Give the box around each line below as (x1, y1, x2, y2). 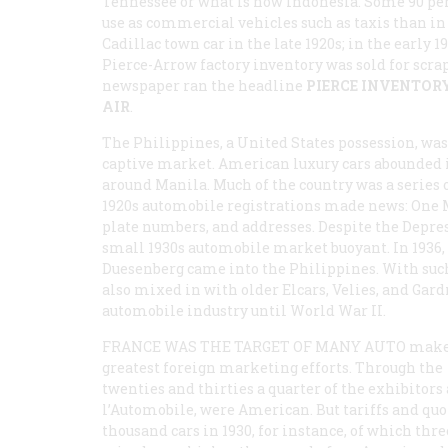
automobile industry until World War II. (102, 301, 386, 320)
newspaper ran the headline (102, 76, 306, 95)
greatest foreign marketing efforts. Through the (102, 358, 443, 377)
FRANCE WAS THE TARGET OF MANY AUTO (102, 337, 406, 356)
